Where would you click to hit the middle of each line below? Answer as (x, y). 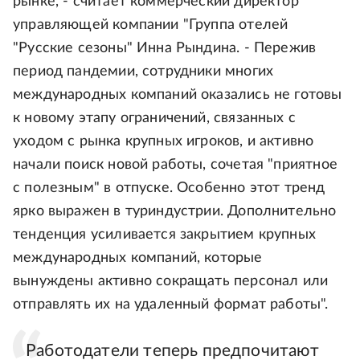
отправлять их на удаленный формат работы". (171, 305)
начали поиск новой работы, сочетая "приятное (175, 165)
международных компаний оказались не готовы (178, 95)
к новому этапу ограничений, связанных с (155, 119)
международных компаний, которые (138, 258)
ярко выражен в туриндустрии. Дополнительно (175, 212)
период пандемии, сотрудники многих (143, 72)
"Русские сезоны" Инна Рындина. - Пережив (165, 49)
